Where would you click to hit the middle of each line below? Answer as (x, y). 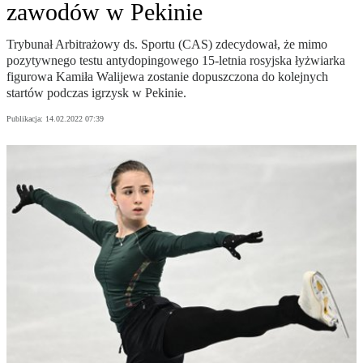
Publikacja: (26, 119)
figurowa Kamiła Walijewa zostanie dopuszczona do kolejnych (167, 77)
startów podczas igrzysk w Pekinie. (96, 93)
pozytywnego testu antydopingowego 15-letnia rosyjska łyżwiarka (176, 61)
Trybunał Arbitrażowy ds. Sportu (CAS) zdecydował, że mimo (167, 45)
